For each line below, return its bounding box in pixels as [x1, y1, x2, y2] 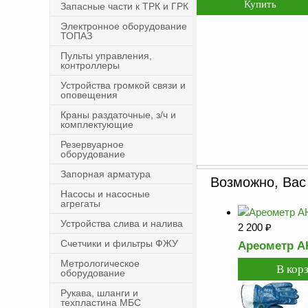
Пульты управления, [60, 50, 152, 61]
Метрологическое [60, 258, 140, 269]
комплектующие [60, 119, 133, 130]
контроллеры [60, 60, 120, 71]
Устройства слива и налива [60, 218, 183, 229]
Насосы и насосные [60, 188, 150, 199]
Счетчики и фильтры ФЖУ [60, 238, 178, 249]
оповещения [60, 89, 118, 100]
